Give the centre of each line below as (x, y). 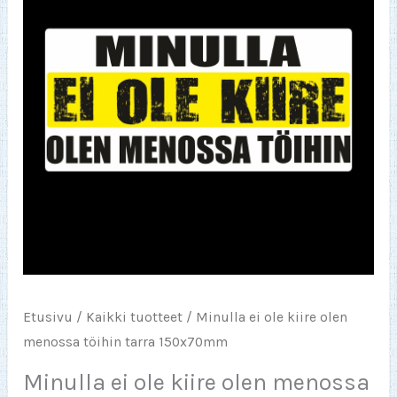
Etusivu (48, 318)
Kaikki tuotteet (135, 318)
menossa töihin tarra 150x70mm (126, 343)
